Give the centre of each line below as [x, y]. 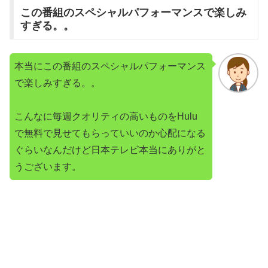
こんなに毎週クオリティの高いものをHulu [106, 116]
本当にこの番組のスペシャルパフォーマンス [110, 66]
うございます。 [48, 166]
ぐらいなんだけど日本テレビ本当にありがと [110, 150]
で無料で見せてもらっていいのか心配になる [110, 133]
